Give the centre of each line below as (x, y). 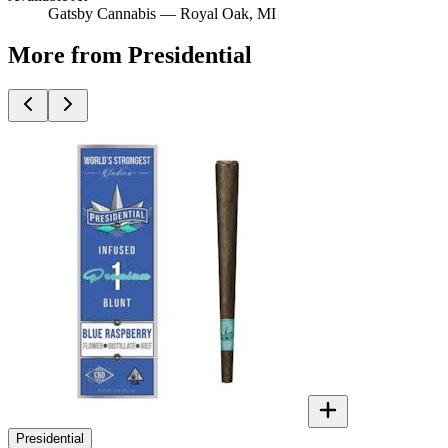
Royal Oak (214, 13)
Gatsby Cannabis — (114, 13)
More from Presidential (130, 55)
